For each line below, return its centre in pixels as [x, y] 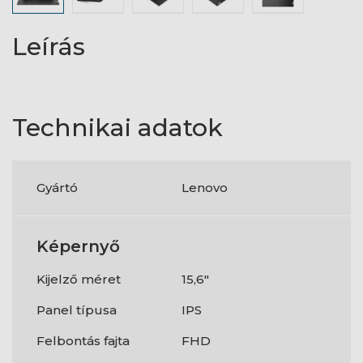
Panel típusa [77, 310]
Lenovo [205, 188]
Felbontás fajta [83, 341]
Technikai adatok [117, 128]
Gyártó [57, 188]
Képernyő [78, 246]
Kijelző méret [79, 279]
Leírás [49, 47]
